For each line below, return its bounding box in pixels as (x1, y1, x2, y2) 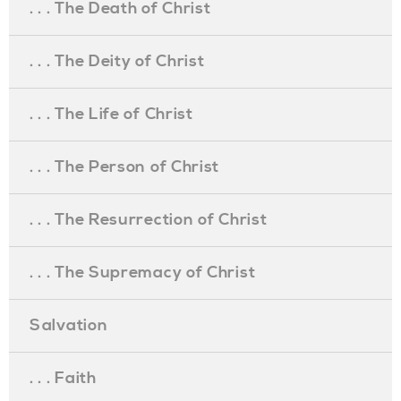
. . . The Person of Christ (30, 157, 220, 177)
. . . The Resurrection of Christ (30, 209, 268, 230)
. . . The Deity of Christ (30, 51, 205, 72)
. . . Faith (30, 368, 97, 388)
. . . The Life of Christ (30, 104, 193, 124)
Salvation (30, 315, 108, 336)
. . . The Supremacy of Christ (30, 262, 256, 283)
